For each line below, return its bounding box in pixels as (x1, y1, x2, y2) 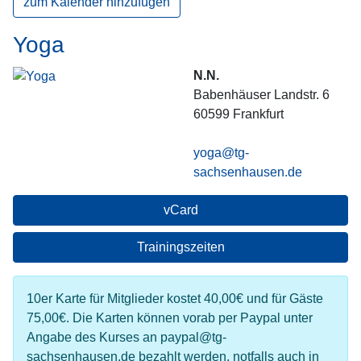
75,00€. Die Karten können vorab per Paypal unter (27, 311, 313, 325)
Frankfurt (233, 107, 284, 121)
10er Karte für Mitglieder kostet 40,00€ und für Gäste (27, 292, 323, 305)
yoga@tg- (193, 146, 249, 160)
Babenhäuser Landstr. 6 (193, 88, 330, 102)
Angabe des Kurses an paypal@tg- (27, 330, 226, 344)
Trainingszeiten (136, 240, 225, 254)
